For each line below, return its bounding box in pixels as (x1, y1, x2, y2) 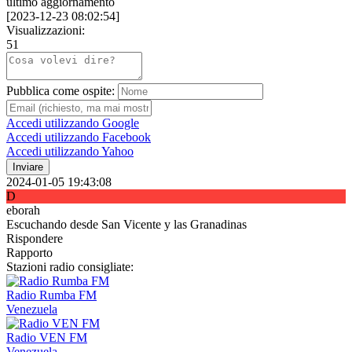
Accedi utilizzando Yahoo (6, 145, 134, 159)
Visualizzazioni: (6, 24, 85, 38)
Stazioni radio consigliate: (6, 260, 134, 274)
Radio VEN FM (6, 331, 87, 345)
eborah (6, 203, 40, 218)
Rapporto (6, 246, 53, 260)
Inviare (13, 161, 43, 174)
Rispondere (6, 232, 63, 246)
